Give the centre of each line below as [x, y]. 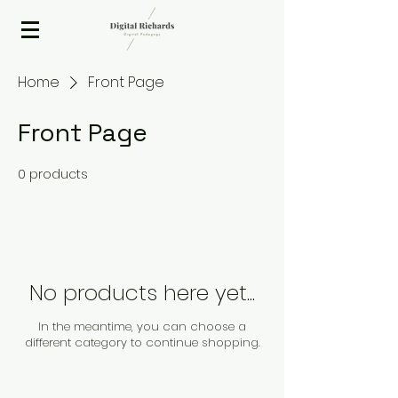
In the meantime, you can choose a [142, 326]
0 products [53, 174]
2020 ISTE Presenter [88, 18]
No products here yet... [142, 293]
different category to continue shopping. [142, 342]
